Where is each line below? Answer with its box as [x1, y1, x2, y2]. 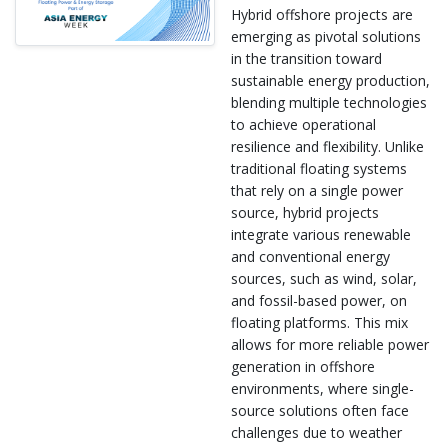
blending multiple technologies [231, 93, 427, 112]
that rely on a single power [231, 181, 403, 200]
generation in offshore [231, 357, 375, 376]
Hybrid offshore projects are [231, 5, 413, 24]
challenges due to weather [231, 423, 402, 442]
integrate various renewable [231, 225, 411, 244]
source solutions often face [231, 401, 409, 420]
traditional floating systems [231, 159, 407, 178]
